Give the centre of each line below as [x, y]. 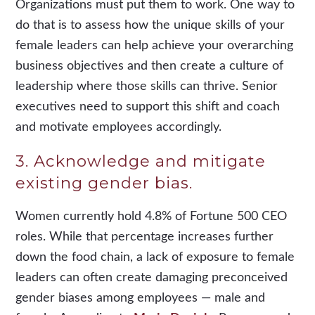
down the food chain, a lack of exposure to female [155, 258]
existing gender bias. [107, 183]
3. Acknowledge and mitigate [141, 161]
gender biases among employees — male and [141, 298]
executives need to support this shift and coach [148, 107]
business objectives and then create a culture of [150, 66]
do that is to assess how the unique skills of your [150, 26]
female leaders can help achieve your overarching [155, 46]
